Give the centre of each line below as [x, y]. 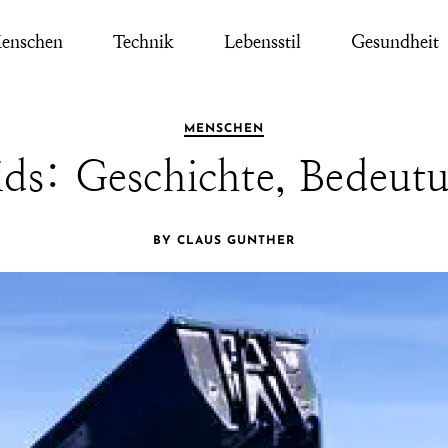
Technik [143, 41]
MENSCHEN [224, 129]
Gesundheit [394, 41]
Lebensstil [262, 41]
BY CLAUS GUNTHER [224, 241]
